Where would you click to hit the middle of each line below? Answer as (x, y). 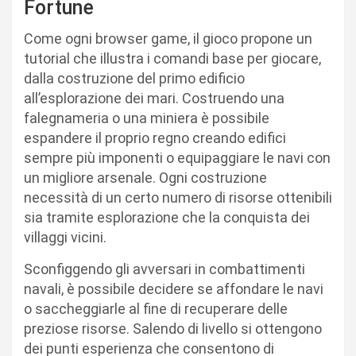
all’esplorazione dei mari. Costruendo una (154, 98)
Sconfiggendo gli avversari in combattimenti (164, 269)
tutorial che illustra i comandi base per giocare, (172, 58)
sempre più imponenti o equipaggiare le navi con (177, 157)
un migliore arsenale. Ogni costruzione (145, 177)
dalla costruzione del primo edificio (134, 78)
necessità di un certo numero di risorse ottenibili (178, 197)
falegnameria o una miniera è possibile (147, 118)
